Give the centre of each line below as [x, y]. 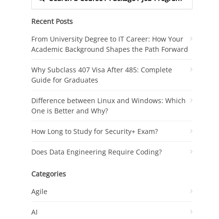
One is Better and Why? [70, 110]
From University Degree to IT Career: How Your [107, 39]
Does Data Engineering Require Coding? [97, 152]
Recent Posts [52, 21]
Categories [49, 174]
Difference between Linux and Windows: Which [109, 100]
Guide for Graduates [65, 80]
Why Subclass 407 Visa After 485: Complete [102, 69]
